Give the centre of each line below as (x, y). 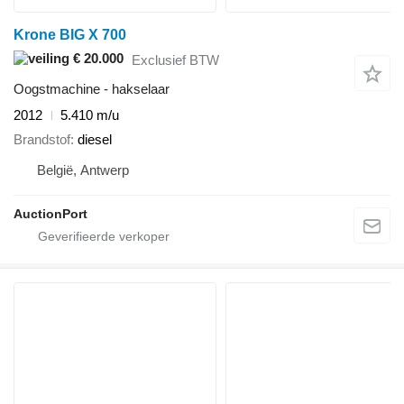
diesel (95, 139)
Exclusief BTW (175, 60)
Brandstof (42, 139)
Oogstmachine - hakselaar (92, 89)
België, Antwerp (83, 170)
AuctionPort (50, 213)
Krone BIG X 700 (70, 35)
